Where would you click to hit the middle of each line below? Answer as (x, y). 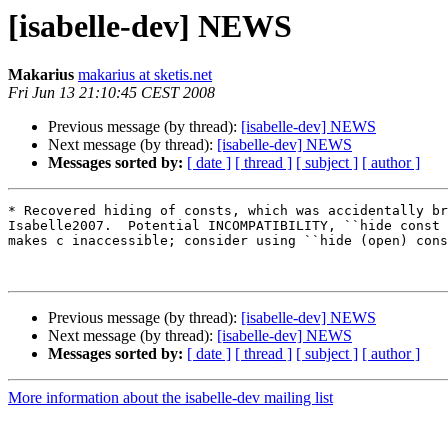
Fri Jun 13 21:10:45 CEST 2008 (111, 93)
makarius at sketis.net (145, 75)
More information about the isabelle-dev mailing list (170, 398)
